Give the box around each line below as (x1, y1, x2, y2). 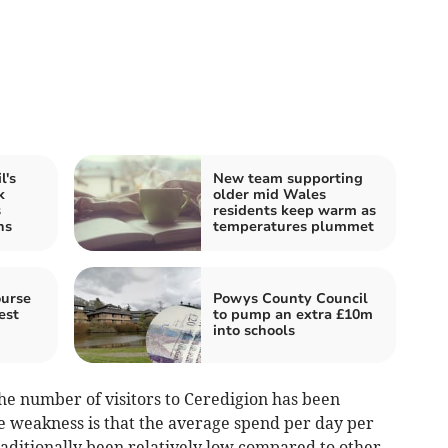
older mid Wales (213, 184, 326, 204)
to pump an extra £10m (213, 304, 373, 324)
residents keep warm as (213, 200, 376, 220)
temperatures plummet (213, 216, 374, 236)
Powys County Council (213, 288, 368, 308)
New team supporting (213, 168, 363, 188)
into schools (213, 320, 295, 340)
